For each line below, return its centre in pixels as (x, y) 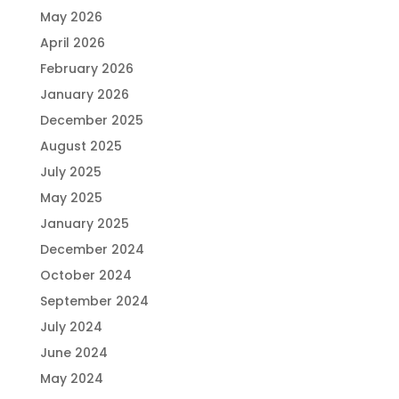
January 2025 (84, 224)
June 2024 (73, 353)
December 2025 (91, 120)
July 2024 (71, 327)
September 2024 (94, 301)
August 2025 (81, 146)
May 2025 (71, 198)
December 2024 (92, 249)
